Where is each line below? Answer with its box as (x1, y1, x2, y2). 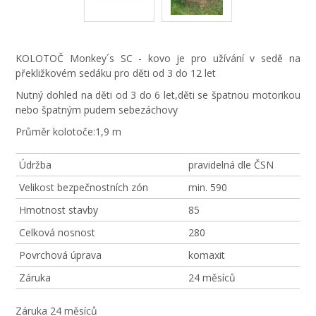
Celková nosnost (19, 226, 96, 239)
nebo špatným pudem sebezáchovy (16, 103, 178, 116)
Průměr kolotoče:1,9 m (16, 125, 122, 138)
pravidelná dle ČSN (188, 158, 274, 171)
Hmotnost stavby (19, 203, 99, 217)
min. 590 (188, 181, 228, 194)
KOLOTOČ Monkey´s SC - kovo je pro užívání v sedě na (16, 51, 300, 65)
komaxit (188, 248, 226, 262)
